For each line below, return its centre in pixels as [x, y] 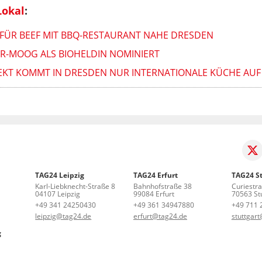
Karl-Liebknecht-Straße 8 [75, 187]
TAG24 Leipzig [60, 175]
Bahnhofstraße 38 [163, 187]
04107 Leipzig [58, 194]
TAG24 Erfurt [156, 175]
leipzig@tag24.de [63, 216]
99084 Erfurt [154, 194]
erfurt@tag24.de [160, 216]
